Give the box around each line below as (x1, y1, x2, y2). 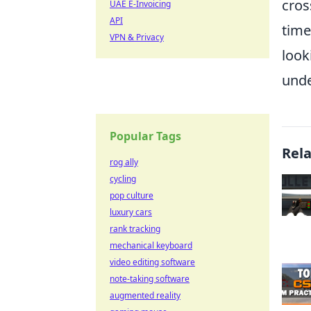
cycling (110, 173, 136, 185)
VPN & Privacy (110, 31, 164, 43)
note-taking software (110, 273, 190, 285)
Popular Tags (110, 128, 181, 144)
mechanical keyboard (110, 239, 192, 251)
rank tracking (110, 223, 160, 235)
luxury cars (110, 206, 152, 218)
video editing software (110, 256, 195, 268)
